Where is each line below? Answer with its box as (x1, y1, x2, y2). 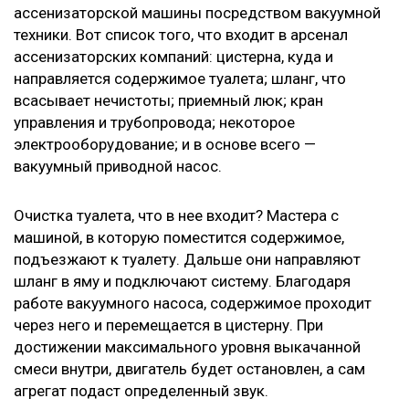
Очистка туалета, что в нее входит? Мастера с (14, 205, 339, 225)
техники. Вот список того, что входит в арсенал (14, 25, 348, 44)
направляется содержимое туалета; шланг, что (14, 68, 346, 88)
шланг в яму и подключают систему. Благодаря (14, 271, 351, 290)
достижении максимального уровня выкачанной (14, 337, 361, 356)
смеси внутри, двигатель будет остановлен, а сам (14, 359, 365, 378)
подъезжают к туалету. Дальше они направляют (14, 249, 361, 268)
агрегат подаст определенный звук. (14, 381, 268, 400)
